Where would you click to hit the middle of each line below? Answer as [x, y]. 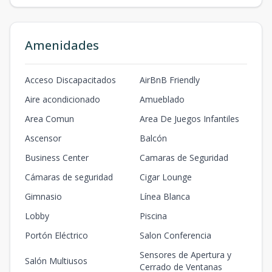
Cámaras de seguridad [69, 177]
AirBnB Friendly [170, 80]
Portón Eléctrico [56, 235]
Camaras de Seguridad [184, 158]
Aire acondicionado [63, 99]
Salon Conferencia [175, 235]
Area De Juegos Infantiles [189, 119]
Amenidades [62, 45]
